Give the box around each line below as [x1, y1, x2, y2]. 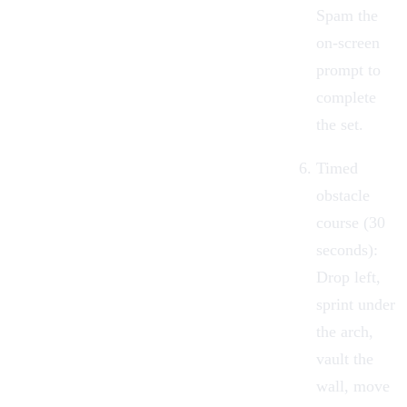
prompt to [316, 60, 381, 79]
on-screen [316, 33, 380, 52]
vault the [316, 349, 373, 368]
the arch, [316, 322, 373, 341]
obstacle [316, 185, 370, 204]
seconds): [316, 240, 378, 259]
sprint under [316, 294, 395, 313]
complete [316, 87, 376, 106]
